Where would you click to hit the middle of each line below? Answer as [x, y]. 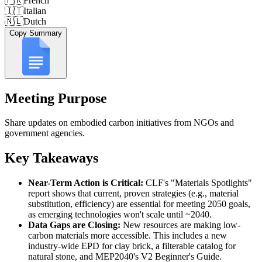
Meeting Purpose [56, 98]
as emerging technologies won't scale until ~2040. [120, 215]
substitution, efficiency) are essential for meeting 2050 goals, [139, 204]
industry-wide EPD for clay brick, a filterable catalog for [132, 246]
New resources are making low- [180, 225]
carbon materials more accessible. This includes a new [127, 236]
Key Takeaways [51, 158]
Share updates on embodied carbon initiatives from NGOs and [119, 123]
